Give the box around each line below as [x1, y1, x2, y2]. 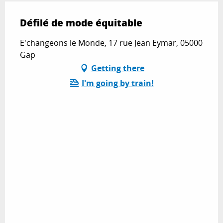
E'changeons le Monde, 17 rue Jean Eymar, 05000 [20, 37, 203, 49]
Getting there [91, 63, 144, 74]
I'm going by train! [81, 78, 154, 89]
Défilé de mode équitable [20, 16, 142, 30]
